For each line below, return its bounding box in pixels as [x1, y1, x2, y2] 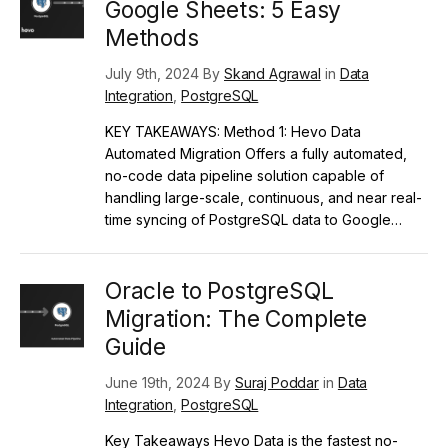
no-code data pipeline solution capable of [105, 166, 384, 184]
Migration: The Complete [105, 305, 367, 332]
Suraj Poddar [235, 373, 319, 391]
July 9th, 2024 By [105, 64, 224, 82]
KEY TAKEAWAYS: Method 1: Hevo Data [105, 122, 361, 140]
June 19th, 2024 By [105, 373, 235, 391]
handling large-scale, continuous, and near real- [105, 188, 422, 206]
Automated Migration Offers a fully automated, [105, 144, 407, 162]
